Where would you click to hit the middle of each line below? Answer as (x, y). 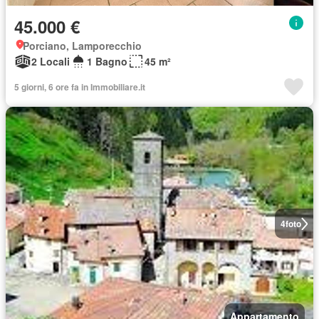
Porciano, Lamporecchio (82, 46)
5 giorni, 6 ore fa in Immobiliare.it (80, 87)
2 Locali (51, 61)
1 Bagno (107, 61)
